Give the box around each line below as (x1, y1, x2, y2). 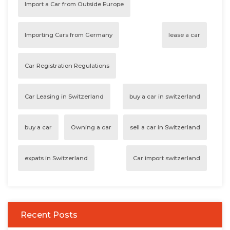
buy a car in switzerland (129, 92, 200, 100)
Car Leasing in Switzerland (25, 92, 104, 100)
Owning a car (70, 123, 111, 131)
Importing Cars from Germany (25, 31, 112, 39)
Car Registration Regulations (25, 62, 109, 69)
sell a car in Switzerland (130, 123, 200, 131)
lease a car (168, 31, 200, 39)
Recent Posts (21, 209, 78, 220)
